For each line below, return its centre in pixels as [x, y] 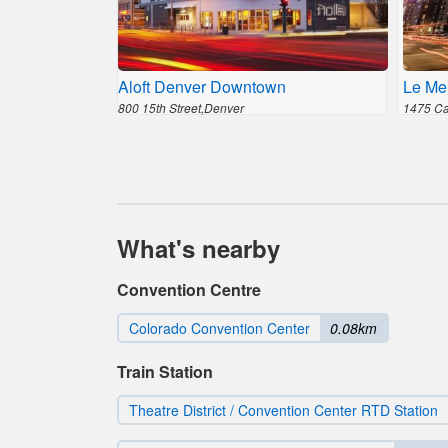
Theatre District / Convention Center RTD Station [283, 410]
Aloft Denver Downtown [202, 86]
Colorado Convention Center [219, 328]
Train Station [165, 371]
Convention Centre [189, 289]
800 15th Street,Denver [181, 107]
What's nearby [198, 248]
